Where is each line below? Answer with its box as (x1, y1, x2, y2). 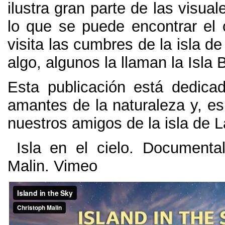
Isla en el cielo (8, 139, 129, 157)
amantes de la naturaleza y (8, 96, 198, 114)
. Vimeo (45, 157, 97, 175)
